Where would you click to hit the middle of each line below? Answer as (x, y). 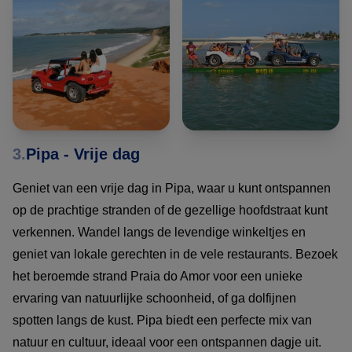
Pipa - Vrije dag (83, 154)
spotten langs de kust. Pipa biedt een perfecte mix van (162, 321)
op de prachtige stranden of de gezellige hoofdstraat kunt (170, 211)
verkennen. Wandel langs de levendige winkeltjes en (159, 233)
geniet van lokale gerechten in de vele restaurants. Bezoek (175, 255)
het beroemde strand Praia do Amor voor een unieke (158, 277)
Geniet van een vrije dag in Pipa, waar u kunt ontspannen (172, 189)
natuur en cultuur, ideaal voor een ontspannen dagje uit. (167, 343)
